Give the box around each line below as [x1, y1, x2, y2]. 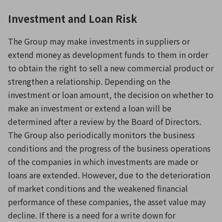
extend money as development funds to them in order [8, 49, 208, 60]
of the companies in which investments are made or [8, 156, 198, 167]
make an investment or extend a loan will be [8, 102, 171, 114]
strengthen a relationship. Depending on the [8, 75, 170, 87]
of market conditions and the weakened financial [8, 182, 188, 194]
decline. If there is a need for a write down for [8, 209, 175, 221]
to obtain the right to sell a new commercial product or [8, 62, 214, 74]
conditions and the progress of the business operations [8, 142, 211, 154]
